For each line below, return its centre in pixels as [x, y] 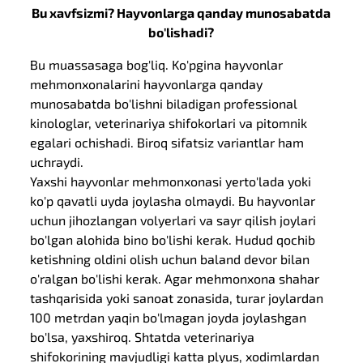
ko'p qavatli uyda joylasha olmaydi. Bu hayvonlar [173, 201]
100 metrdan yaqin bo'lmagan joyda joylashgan [169, 317]
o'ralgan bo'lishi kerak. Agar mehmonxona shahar [175, 278]
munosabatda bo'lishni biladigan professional [164, 103]
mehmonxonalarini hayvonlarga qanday [147, 84]
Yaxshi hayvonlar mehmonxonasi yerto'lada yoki [171, 181]
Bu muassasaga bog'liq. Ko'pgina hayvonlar [157, 64]
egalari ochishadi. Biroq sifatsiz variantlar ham [167, 142]
